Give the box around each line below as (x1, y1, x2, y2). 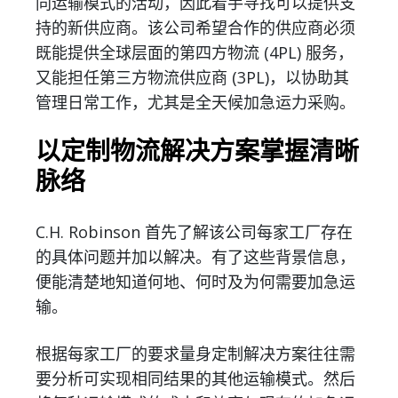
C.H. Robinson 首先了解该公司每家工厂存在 (36, 221, 353, 243)
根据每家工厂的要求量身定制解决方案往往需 (36, 343, 355, 365)
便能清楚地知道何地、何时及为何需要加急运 (36, 271, 355, 293)
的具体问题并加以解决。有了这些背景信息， (36, 246, 355, 268)
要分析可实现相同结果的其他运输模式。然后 (36, 368, 355, 390)
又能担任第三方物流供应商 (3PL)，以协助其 (36, 67, 349, 89)
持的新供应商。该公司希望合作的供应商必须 (36, 17, 355, 39)
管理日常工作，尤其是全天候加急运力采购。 (36, 92, 355, 114)
